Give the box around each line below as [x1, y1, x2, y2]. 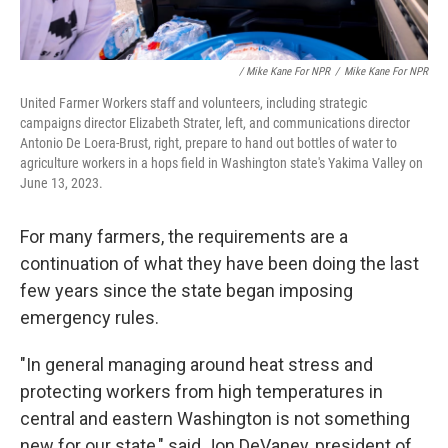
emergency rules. [20, 307, 159, 328]
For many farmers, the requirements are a [20, 226, 348, 247]
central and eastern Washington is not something [20, 408, 410, 429]
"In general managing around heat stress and [20, 354, 373, 375]
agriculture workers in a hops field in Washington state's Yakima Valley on [20, 155, 423, 171]
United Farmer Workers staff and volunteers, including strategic [20, 95, 367, 111]
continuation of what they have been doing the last [20, 253, 419, 274]
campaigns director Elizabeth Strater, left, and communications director [20, 115, 410, 131]
